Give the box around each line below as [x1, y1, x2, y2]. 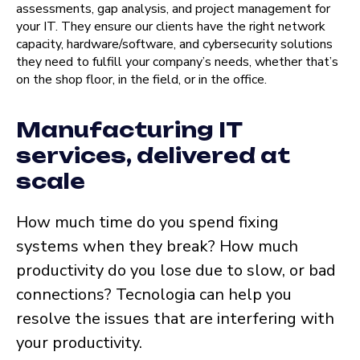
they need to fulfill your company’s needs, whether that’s [16, 53, 338, 72]
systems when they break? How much [16, 235, 298, 258]
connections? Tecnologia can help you [16, 284, 292, 306]
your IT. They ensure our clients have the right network [16, 18, 325, 36]
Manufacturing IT [16, 117, 242, 143]
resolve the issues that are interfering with [16, 308, 334, 330]
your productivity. [16, 332, 142, 354]
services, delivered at [16, 143, 290, 169]
